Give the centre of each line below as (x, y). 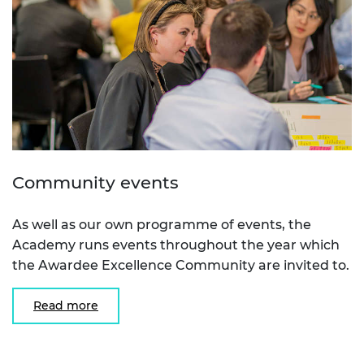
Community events (95, 182)
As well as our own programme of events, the (162, 224)
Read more (66, 305)
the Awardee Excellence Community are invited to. (181, 265)
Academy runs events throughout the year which (176, 245)
